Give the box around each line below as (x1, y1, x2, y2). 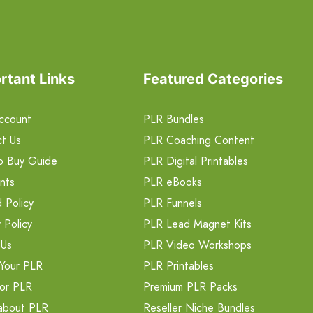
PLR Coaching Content (143, 132, 254, 149)
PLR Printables (143, 258, 214, 275)
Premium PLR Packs (143, 279, 238, 296)
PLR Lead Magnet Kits (143, 216, 252, 233)
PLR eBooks (143, 174, 202, 191)
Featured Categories (143, 71, 283, 88)
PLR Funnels (143, 195, 202, 212)
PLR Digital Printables (143, 153, 248, 170)
